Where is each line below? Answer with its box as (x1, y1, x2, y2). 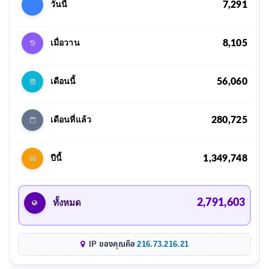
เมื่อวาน (50, 38, 80, 47)
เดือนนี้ (50, 77, 76, 86)
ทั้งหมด (52, 198, 81, 208)
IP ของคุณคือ (86, 238, 138, 250)
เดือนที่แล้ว (50, 115, 91, 124)
